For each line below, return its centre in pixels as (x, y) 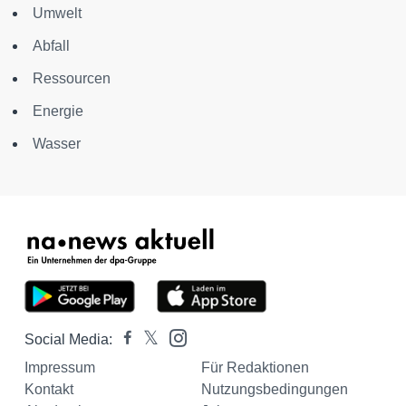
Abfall (51, 46)
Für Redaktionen (255, 367)
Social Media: (68, 339)
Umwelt (57, 13)
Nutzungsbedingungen (274, 389)
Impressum (60, 367)
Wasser (57, 144)
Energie (58, 111)
